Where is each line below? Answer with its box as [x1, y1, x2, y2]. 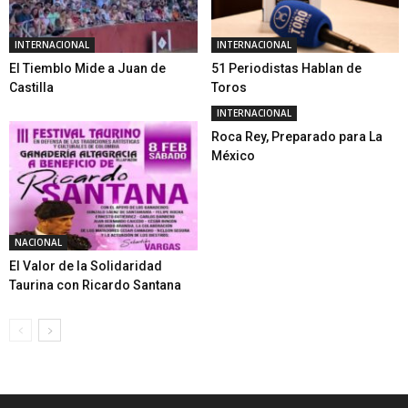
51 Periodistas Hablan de [210, 61, 362, 76]
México [210, 148, 255, 164]
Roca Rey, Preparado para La [210, 129, 382, 145]
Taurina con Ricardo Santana [9, 278, 181, 293]
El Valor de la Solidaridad [9, 259, 162, 274]
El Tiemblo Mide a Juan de [9, 61, 166, 76]
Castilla [9, 80, 54, 96]
